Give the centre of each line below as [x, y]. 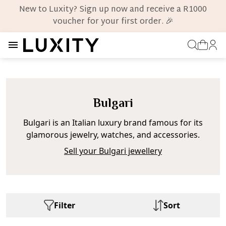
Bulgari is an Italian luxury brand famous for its [113, 122]
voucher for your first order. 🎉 [113, 22]
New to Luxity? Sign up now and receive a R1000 [113, 10]
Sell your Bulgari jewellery [113, 151]
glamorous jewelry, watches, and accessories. [113, 134]
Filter [65, 205]
